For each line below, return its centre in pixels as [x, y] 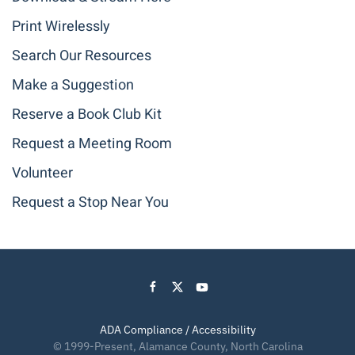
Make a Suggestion [73, 85]
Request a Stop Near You [90, 202]
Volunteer [42, 173]
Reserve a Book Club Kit [87, 115]
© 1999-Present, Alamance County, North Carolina [177, 346]
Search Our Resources [82, 56]
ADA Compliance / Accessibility [177, 330]
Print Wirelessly [61, 27]
